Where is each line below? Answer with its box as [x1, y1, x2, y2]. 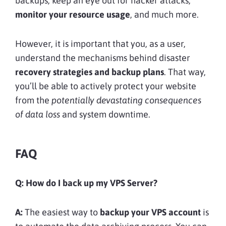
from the [15, 95, 49, 106]
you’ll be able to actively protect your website [15, 81, 196, 92]
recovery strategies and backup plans [15, 67, 164, 78]
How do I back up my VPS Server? [26, 178, 157, 189]
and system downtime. [60, 109, 150, 120]
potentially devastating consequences [49, 95, 201, 106]
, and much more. [130, 9, 201, 20]
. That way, [164, 67, 206, 78]
